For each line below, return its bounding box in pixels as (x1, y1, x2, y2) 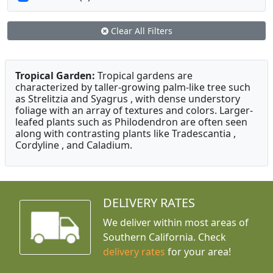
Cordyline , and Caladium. (15, 138, 132, 152)
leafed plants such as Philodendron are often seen (15, 115, 247, 129)
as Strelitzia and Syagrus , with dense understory (15, 92, 240, 106)
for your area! (165, 245, 232, 259)
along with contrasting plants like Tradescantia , (15, 127, 236, 141)
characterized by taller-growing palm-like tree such (15, 80, 250, 94)
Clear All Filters (108, 25, 172, 37)
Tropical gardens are (95, 69, 193, 83)
